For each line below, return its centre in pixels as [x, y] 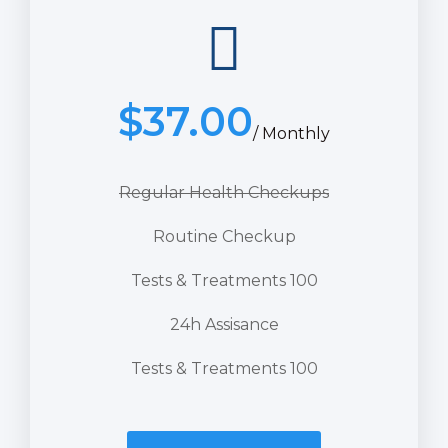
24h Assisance [224, 324]
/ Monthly [291, 133]
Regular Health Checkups [224, 192]
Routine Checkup [224, 236]
